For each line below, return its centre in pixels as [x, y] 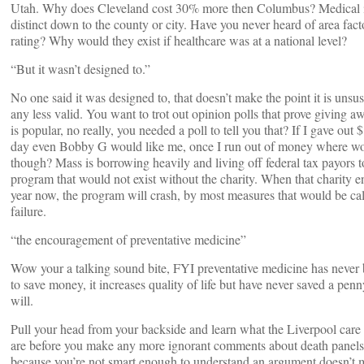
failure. [28, 211]
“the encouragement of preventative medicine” [128, 239]
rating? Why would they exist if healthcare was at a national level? [179, 40]
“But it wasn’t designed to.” [80, 69]
